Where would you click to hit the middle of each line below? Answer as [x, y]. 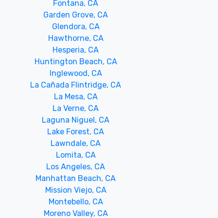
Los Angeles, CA [76, 167]
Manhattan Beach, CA [76, 178]
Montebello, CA [76, 202]
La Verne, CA [76, 108]
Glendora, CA [76, 27]
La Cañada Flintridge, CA [76, 85]
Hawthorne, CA [76, 38]
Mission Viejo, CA [76, 190]
